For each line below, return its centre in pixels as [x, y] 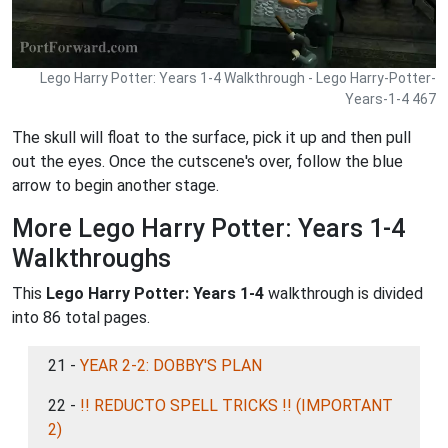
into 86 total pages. [81, 317]
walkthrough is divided [343, 293]
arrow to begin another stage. [115, 185]
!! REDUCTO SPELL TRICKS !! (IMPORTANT [236, 405]
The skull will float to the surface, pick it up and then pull [211, 137]
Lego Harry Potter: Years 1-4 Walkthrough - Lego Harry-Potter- [238, 77]
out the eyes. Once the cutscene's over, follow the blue [207, 161]
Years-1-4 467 [390, 98]
